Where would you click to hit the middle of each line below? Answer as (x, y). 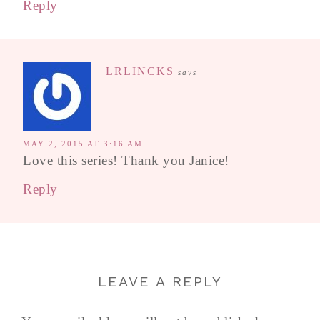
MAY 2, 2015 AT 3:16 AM (83, 144)
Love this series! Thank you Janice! (126, 160)
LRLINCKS (140, 71)
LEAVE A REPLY (160, 281)
